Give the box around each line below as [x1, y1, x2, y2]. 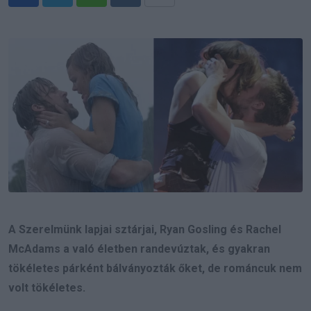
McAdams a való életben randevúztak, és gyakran [8, 242, 270, 256]
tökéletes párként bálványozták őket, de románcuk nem [8, 262, 302, 276]
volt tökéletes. [8, 281, 85, 295]
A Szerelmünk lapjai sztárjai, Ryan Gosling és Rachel [8, 223, 281, 237]
